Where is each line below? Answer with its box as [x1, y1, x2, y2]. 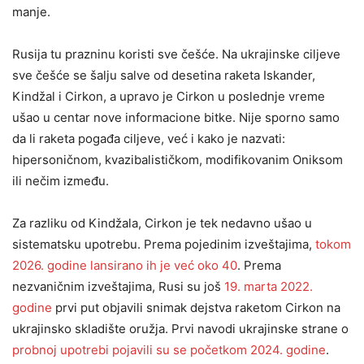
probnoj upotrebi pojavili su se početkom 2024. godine [12, 342, 326, 357]
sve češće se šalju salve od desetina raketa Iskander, [12, 67, 315, 83]
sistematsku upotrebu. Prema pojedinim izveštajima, [12, 236, 315, 252]
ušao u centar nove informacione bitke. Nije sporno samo [12, 110, 340, 125]
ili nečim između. [12, 173, 109, 188]
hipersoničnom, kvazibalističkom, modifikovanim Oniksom [12, 152, 343, 167]
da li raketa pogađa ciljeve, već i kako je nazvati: [12, 131, 285, 146]
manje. [12, 4, 50, 19]
